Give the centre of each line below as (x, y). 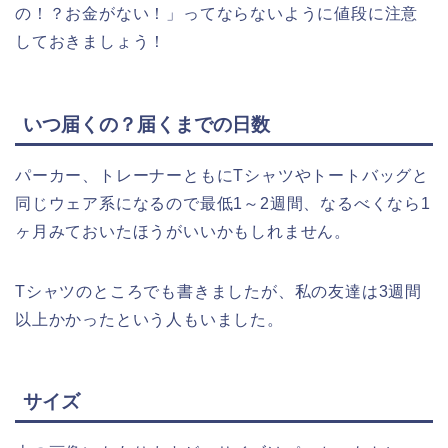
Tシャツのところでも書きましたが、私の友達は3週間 (218, 291)
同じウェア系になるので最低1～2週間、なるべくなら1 (223, 203)
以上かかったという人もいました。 (149, 319)
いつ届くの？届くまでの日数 (146, 124)
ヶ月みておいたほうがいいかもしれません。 (183, 231)
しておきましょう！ (91, 42)
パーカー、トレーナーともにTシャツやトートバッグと (222, 175)
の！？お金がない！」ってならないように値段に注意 (217, 14)
